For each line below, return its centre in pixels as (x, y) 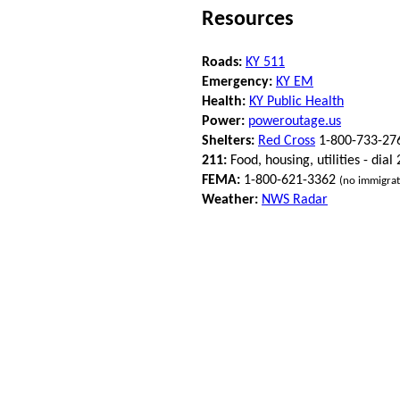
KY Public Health (296, 101)
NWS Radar (295, 200)
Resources (248, 19)
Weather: (230, 200)
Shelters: (228, 141)
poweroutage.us (295, 121)
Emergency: (237, 82)
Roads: (222, 62)
